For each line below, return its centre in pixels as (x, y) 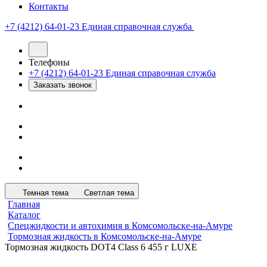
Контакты (49, 6)
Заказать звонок (63, 85)
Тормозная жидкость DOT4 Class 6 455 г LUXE (101, 247)
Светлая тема (109, 193)
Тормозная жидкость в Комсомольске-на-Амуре (105, 236)
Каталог (24, 215)
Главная (24, 204)
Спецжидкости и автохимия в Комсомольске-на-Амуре (120, 226)
